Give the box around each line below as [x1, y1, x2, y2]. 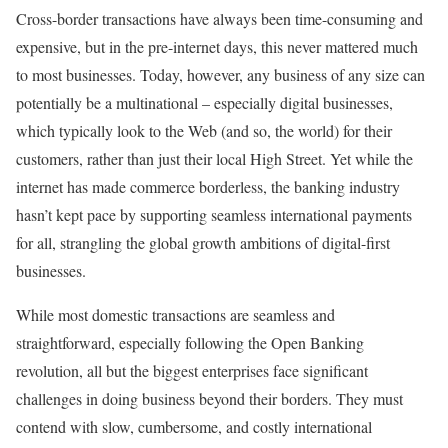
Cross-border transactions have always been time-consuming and [16, 7, 423, 29]
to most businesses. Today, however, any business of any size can [16, 63, 425, 85]
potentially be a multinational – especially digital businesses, [16, 91, 393, 113]
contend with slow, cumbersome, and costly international [16, 415, 372, 437]
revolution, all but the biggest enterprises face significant [16, 359, 368, 381]
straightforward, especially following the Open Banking [16, 331, 364, 353]
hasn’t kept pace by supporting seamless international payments [16, 203, 412, 225]
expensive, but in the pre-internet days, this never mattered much [16, 35, 418, 57]
